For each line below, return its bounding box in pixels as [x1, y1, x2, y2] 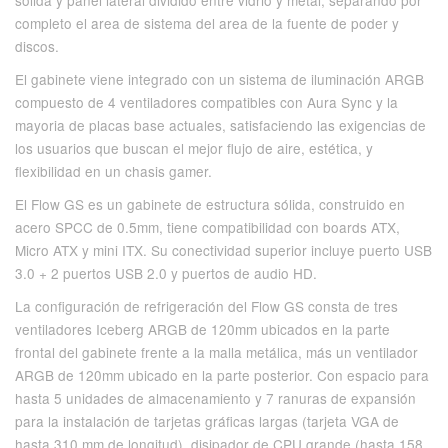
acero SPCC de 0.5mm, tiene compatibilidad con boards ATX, [15, 217, 400, 237]
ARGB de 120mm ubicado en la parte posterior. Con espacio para [15, 365, 429, 385]
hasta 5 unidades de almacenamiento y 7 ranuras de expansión [15, 388, 416, 408]
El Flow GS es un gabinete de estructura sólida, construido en [15, 194, 405, 214]
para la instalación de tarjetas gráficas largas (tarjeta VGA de [15, 411, 399, 431]
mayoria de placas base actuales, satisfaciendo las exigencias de [15, 115, 426, 135]
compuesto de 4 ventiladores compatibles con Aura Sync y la [15, 92, 398, 112]
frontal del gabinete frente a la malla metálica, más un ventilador [15, 342, 418, 362]
